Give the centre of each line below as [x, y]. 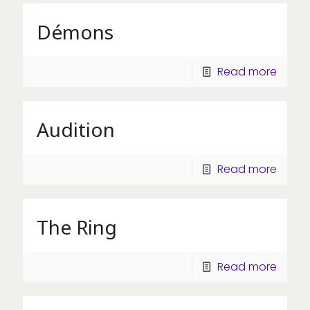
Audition [76, 129]
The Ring [77, 227]
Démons [75, 31]
